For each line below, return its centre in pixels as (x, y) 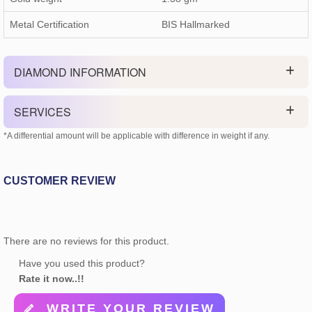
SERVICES (42, 112)
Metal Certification (49, 25)
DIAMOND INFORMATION (80, 72)
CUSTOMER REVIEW (60, 181)
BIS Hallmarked (196, 25)
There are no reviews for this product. (86, 241)
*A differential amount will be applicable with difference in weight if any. (136, 136)
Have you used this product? (82, 264)
